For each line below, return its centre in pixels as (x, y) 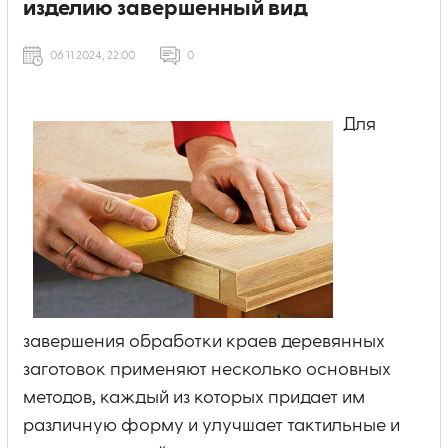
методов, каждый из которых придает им (194, 397)
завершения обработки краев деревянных (204, 341)
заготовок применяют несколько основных (207, 369)
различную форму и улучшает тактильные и (211, 425)
